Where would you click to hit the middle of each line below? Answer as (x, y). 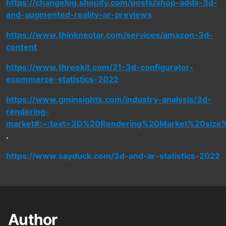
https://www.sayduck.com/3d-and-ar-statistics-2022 (113, 156)
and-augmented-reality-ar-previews (79, 15)
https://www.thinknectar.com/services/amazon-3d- (109, 35)
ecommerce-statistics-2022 (62, 79)
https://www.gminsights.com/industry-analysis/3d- (109, 100)
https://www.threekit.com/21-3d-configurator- (100, 67)
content (21, 47)
